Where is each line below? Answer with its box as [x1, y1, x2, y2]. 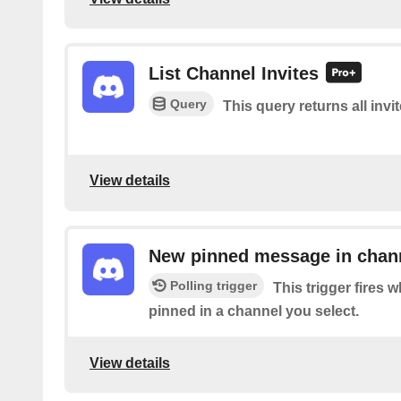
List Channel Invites [149, 64, 319, 84]
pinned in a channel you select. [149, 303, 359, 320]
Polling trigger [170, 278, 257, 294]
